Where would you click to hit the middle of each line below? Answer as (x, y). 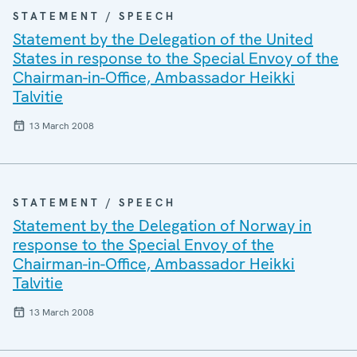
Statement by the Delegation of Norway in (162, 226)
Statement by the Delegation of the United (163, 39)
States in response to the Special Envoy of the (176, 58)
